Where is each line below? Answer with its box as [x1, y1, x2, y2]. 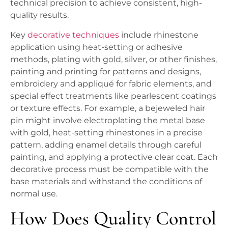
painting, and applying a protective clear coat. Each [10, 152, 218, 162]
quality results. [10, 10, 69, 20]
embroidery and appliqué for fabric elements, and [10, 78, 212, 89]
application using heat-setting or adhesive [10, 42, 183, 52]
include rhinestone [119, 30, 198, 40]
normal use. [10, 188, 58, 198]
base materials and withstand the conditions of [10, 176, 202, 186]
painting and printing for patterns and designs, [10, 66, 201, 76]
